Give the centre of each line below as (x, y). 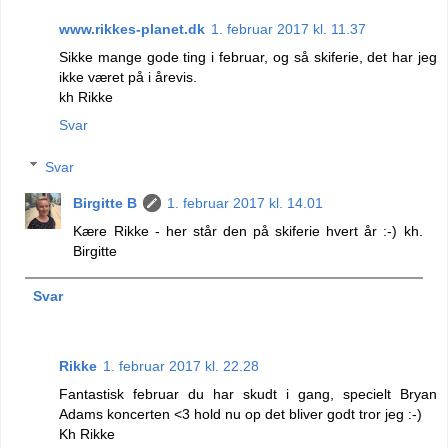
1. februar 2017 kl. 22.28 (181, 365)
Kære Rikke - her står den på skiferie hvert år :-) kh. (248, 230)
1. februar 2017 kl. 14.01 (245, 202)
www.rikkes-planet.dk (132, 29)
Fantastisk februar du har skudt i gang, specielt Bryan (248, 393)
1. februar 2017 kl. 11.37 (288, 29)
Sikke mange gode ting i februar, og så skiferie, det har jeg (248, 57)
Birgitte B (105, 202)
